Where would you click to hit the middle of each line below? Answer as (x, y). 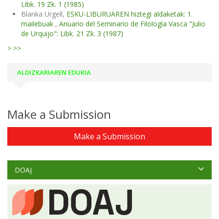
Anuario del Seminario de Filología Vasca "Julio (132, 24)
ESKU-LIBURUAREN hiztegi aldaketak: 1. (130, 14)
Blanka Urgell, (44, 14)
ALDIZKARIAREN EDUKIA (54, 72)
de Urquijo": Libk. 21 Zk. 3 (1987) (72, 33)
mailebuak (38, 24)
